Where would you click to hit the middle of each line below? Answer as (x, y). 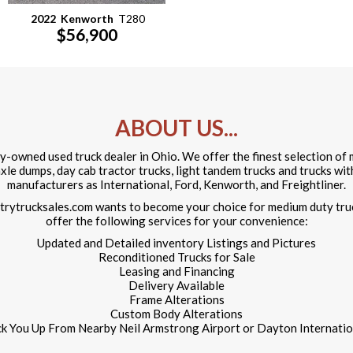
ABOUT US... (176, 128)
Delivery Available (176, 285)
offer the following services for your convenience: (176, 221)
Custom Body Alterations (176, 314)
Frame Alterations (176, 299)
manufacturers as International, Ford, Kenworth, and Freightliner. (176, 184)
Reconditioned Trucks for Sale (176, 257)
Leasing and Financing (176, 271)
